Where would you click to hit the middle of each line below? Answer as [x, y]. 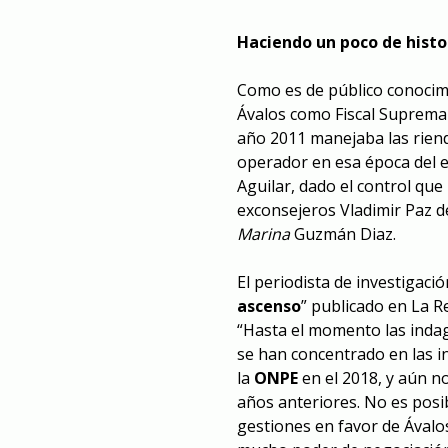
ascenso [269, 306]
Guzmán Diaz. [343, 234]
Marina [263, 234]
